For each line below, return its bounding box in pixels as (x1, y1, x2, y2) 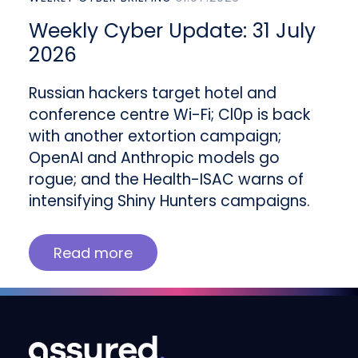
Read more (53, 243, 133, 264)
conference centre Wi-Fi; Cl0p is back (28, 103, 310, 125)
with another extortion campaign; (28, 125, 281, 147)
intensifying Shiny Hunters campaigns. (28, 189, 310, 212)
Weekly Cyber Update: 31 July (28, 16, 316, 45)
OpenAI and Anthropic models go (28, 146, 280, 169)
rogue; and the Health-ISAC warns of (28, 168, 304, 190)
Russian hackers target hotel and (28, 82, 276, 104)
